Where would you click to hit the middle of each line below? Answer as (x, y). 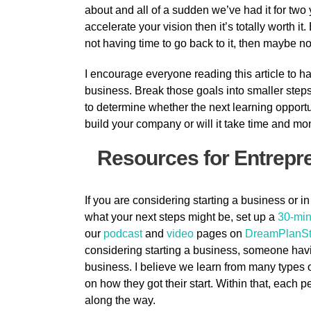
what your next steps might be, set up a (181, 217)
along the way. (120, 301)
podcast (123, 234)
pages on (219, 234)
